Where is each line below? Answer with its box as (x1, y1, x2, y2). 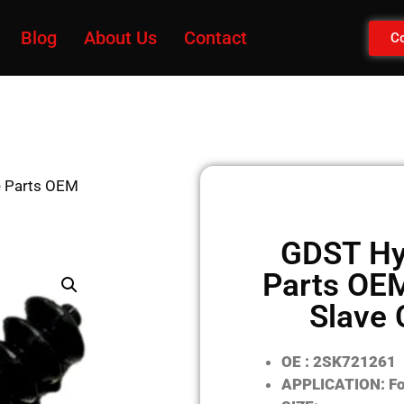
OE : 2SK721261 (280, 353, 399, 372)
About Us (84, 27, 158, 49)
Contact (184, 27, 248, 49)
